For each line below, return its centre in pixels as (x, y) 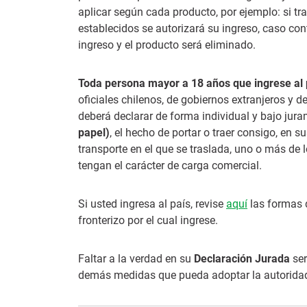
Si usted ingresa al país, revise (152, 204)
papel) (94, 133)
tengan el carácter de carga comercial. (170, 165)
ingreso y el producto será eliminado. (167, 45)
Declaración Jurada (242, 259)
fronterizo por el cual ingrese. (148, 220)
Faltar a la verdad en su (136, 259)
